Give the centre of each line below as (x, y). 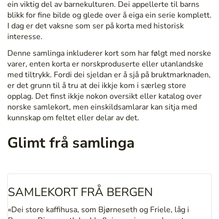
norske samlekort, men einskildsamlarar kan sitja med (102, 107)
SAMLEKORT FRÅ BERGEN (80, 192)
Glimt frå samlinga (71, 143)
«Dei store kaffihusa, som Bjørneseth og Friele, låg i (99, 209)
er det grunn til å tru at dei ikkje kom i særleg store (97, 85)
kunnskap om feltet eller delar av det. (73, 118)
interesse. (25, 36)
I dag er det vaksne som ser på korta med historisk (96, 26)
